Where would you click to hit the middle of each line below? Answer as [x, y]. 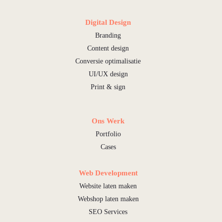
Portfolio [108, 134]
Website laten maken [108, 186]
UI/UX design [108, 74]
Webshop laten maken [108, 199]
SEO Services [108, 212]
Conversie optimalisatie [108, 61]
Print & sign [108, 87]
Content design [108, 48]
